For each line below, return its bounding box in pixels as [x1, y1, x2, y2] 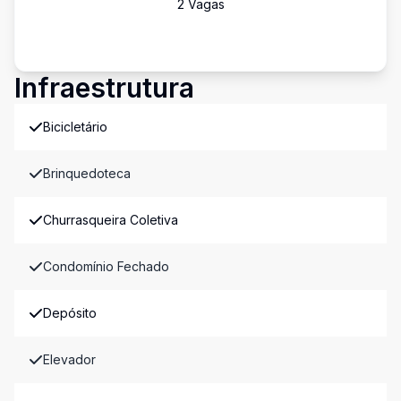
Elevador [43, 352, 96, 367]
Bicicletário [43, 119, 107, 134]
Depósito [43, 305, 97, 320]
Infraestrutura [14, 72, 194, 104]
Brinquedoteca [43, 166, 131, 181]
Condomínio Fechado [43, 259, 169, 274]
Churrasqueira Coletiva [43, 212, 178, 227]
